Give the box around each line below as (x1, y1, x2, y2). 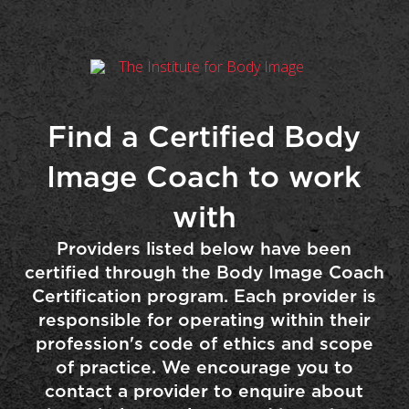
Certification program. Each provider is (32, 288, 377, 306)
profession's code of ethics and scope (35, 336, 373, 353)
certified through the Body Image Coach (24, 265, 384, 282)
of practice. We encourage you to (55, 360, 353, 377)
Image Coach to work (47, 163, 362, 193)
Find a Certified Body (47, 123, 362, 152)
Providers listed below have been (57, 241, 352, 258)
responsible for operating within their (37, 312, 371, 330)
